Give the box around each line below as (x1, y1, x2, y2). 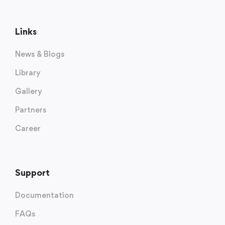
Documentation (15, 190, 74, 200)
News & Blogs (15, 49, 64, 59)
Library (15, 68, 41, 77)
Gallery (15, 86, 42, 96)
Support (15, 167, 50, 178)
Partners (15, 105, 46, 115)
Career (15, 124, 41, 133)
